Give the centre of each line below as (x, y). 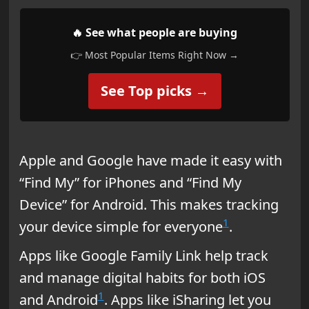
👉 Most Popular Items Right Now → (154, 54)
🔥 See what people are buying (154, 32)
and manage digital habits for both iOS (142, 277)
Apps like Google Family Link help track (143, 255)
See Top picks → (154, 90)
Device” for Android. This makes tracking (149, 204)
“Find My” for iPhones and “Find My (130, 182)
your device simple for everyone (121, 226)
